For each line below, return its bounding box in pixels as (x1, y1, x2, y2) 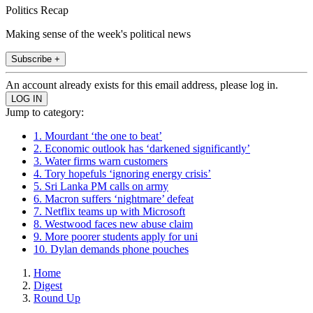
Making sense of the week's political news (6, 27, 191, 40)
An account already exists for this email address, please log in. (6, 78, 278, 91)
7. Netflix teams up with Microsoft (34, 205, 185, 217)
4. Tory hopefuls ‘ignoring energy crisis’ (34, 167, 211, 180)
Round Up (34, 291, 80, 304)
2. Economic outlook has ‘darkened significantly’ (34, 142, 250, 154)
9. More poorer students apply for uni (34, 230, 198, 242)
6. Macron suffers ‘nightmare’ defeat (34, 192, 194, 205)
